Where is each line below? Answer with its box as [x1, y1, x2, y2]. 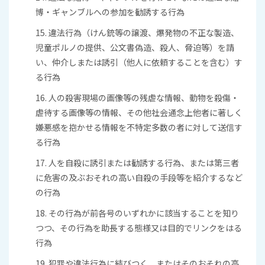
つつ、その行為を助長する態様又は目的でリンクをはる [35, 222, 242, 234]
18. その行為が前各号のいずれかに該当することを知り [35, 207, 239, 219]
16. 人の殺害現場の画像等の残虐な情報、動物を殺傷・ [35, 92, 239, 104]
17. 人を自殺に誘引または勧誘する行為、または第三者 [35, 157, 239, 169]
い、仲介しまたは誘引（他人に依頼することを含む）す [35, 56, 243, 68]
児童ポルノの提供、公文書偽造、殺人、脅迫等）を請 [35, 41, 234, 53]
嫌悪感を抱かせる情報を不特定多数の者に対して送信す [35, 121, 243, 133]
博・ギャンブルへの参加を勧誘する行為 [35, 6, 185, 18]
